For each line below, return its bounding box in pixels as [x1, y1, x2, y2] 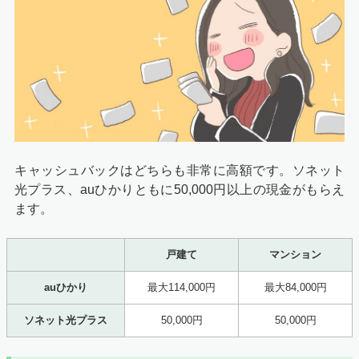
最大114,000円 [147, 281, 216, 294]
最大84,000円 [264, 281, 327, 294]
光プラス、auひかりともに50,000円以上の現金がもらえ [14, 183, 345, 197]
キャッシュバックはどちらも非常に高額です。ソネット [14, 163, 345, 178]
